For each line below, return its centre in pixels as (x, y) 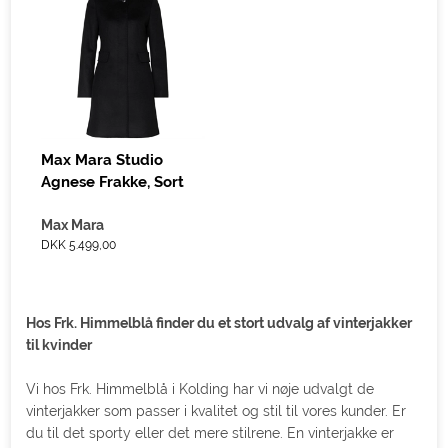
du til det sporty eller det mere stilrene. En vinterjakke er (210, 433)
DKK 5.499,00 (79, 245)
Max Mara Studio (102, 160)
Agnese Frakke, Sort (113, 182)
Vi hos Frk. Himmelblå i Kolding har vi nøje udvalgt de (200, 389)
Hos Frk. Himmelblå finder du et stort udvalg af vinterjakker (219, 323)
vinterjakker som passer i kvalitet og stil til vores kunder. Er (216, 411)
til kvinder (59, 345)
